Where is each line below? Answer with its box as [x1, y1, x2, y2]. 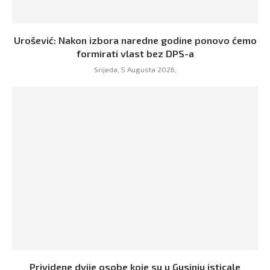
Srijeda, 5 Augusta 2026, [93, 64, 177, 74]
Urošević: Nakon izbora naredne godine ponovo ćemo [13, 34, 257, 46]
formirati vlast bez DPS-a [76, 47, 194, 59]
